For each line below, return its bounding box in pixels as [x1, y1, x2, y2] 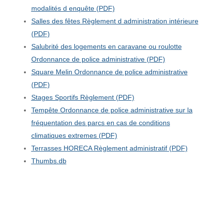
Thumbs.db [31, 156, 66, 165]
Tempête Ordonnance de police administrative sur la [31, 106, 193, 114]
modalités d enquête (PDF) [31, 4, 115, 12]
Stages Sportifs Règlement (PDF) [31, 93, 134, 101]
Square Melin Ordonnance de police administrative [31, 67, 188, 76]
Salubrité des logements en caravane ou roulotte [31, 42, 182, 50]
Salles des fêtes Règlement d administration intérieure [31, 17, 198, 25]
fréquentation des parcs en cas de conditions [31, 118, 170, 127]
